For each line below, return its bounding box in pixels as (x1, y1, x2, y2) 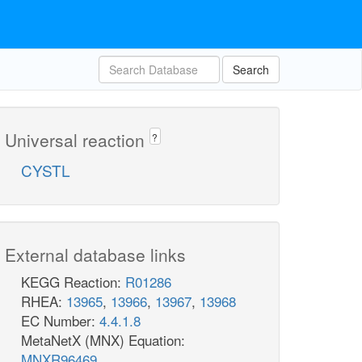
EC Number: (21, 310, 99, 331)
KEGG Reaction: (21, 271, 125, 293)
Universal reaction (5, 128, 149, 152)
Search (233, 61, 269, 78)
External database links (5, 242, 186, 267)
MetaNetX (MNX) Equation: (21, 330, 185, 351)
